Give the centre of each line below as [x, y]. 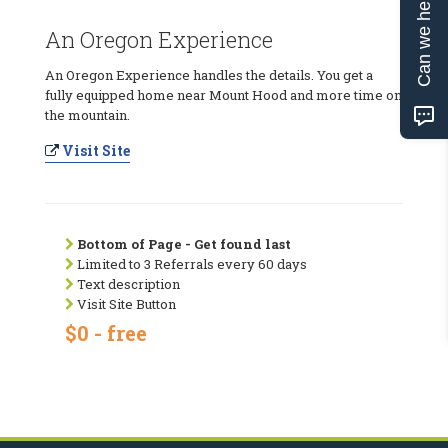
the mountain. [87, 114]
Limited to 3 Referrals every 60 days [190, 263]
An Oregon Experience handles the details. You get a [209, 74]
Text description [127, 283]
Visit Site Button [125, 303]
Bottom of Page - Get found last [184, 243]
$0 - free [106, 332]
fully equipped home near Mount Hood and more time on [223, 94]
